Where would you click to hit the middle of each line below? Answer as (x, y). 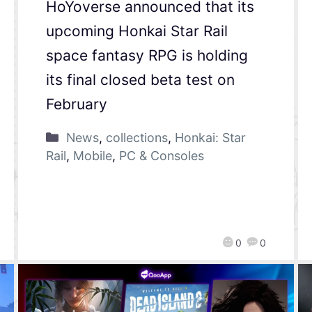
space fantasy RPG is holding (147, 55)
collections (136, 137)
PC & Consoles (161, 155)
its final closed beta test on (140, 79)
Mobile (92, 155)
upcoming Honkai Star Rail (136, 31)
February (76, 104)
